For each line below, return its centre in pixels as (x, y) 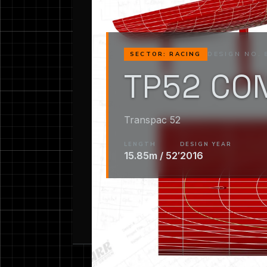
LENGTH (140, 145)
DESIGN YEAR (206, 145)
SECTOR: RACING (165, 54)
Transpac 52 (152, 119)
